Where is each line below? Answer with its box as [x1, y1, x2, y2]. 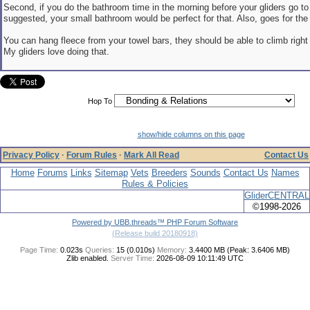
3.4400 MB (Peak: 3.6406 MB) [187, 246, 290, 254]
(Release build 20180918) [112, 229, 198, 237]
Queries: [85, 246, 114, 254]
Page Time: [20, 246, 58, 254]
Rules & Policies [122, 179, 188, 189]
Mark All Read [124, 150, 179, 160]
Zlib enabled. [66, 254, 109, 262]
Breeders [151, 167, 188, 178]
